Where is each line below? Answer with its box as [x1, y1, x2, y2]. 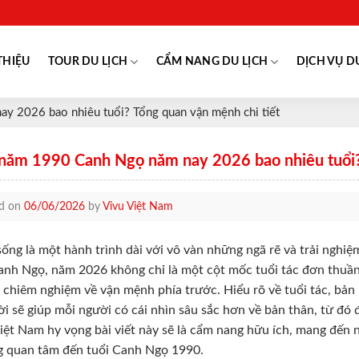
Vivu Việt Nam [103, 201, 173, 213]
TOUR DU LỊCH [47, 55, 128, 67]
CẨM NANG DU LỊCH [155, 55, 268, 67]
